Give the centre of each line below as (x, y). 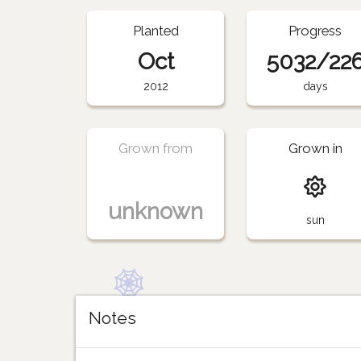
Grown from (156, 149)
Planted (156, 31)
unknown (156, 212)
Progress (315, 31)
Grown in (315, 149)
